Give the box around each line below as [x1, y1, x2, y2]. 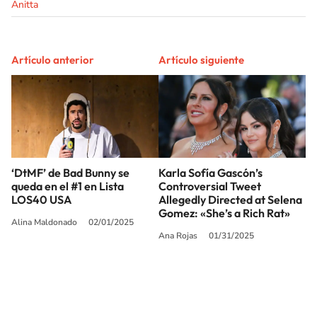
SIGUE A [118, 255, 153, 267]
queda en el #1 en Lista [11, 178, 124, 193]
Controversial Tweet [158, 178, 261, 193]
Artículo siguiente [158, 53, 244, 67]
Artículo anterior [11, 53, 94, 67]
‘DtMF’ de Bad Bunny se [11, 165, 129, 180]
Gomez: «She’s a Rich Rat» [158, 205, 290, 220]
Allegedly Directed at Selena [158, 192, 302, 207]
